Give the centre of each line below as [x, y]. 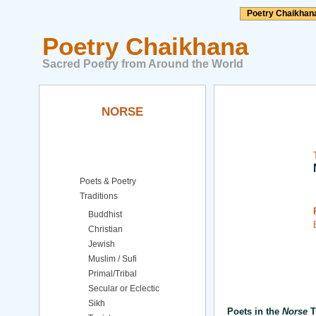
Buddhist [105, 214]
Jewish [102, 244]
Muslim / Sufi [113, 259]
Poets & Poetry [108, 181]
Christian [105, 229]
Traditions [99, 196]
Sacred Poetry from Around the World [143, 64]
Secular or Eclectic [124, 288]
